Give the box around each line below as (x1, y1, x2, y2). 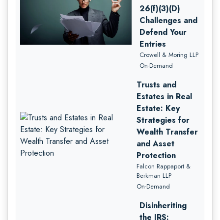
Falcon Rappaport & (136, 161, 191, 171)
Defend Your (139, 26, 187, 38)
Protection (136, 149, 176, 161)
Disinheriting (139, 199, 187, 211)
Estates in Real (136, 90, 192, 102)
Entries (139, 38, 166, 50)
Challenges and (139, 14, 198, 26)
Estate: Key (136, 102, 180, 114)
